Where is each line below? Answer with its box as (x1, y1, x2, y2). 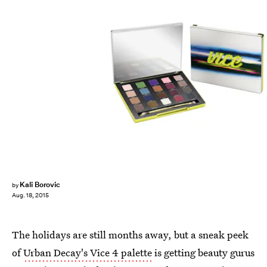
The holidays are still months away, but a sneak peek (12, 228, 249, 241)
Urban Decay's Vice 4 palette (23, 246, 152, 259)
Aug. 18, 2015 (12, 191, 49, 200)
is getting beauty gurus (152, 246, 254, 259)
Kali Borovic (19, 179, 61, 190)
